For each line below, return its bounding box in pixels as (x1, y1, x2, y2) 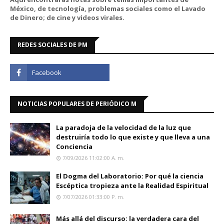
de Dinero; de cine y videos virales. (10, 13, 124, 22)
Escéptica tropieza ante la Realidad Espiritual (56, 181, 208, 190)
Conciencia (56, 142, 92, 151)
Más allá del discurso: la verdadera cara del (56, 214, 199, 223)
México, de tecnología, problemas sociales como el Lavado (10, 4, 205, 13)
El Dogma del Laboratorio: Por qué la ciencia (56, 171, 203, 180)
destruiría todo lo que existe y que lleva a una (56, 132, 210, 141)
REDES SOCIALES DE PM (17, 40, 87, 49)
